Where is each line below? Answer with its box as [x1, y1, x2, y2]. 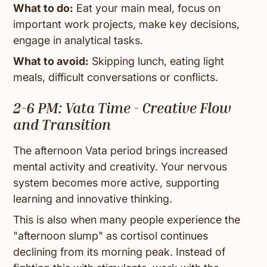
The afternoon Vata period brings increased [13, 144, 228, 157]
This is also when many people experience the [13, 213, 241, 226]
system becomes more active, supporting [13, 176, 220, 190]
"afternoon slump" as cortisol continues [13, 229, 209, 243]
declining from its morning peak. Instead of [13, 246, 226, 259]
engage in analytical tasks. [13, 34, 144, 47]
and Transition [13, 116, 111, 133]
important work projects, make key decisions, [13, 18, 240, 31]
